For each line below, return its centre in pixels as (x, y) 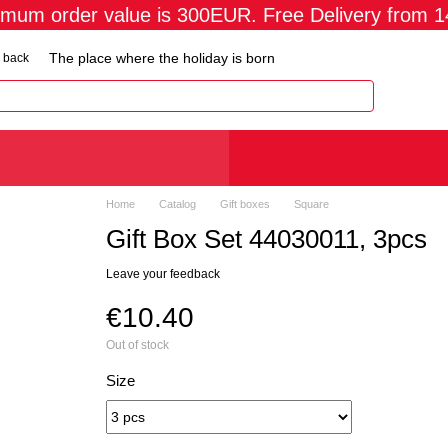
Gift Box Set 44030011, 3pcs (266, 239)
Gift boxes (244, 204)
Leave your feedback (162, 274)
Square (311, 204)
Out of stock (137, 345)
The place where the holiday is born (162, 58)
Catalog (177, 204)
